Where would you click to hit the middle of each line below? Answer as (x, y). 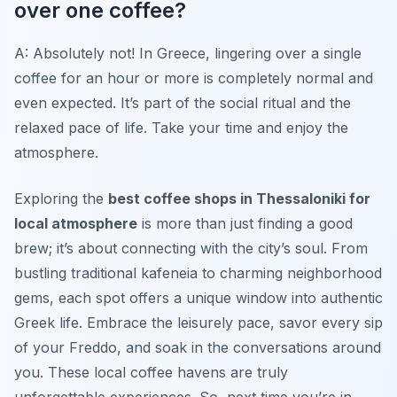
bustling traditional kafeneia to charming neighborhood (198, 272)
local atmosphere (76, 223)
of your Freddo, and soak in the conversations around (198, 347)
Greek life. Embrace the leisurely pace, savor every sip (198, 322)
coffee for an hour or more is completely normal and (194, 78)
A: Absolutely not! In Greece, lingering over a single (188, 53)
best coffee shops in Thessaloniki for (239, 198)
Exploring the (61, 198)
